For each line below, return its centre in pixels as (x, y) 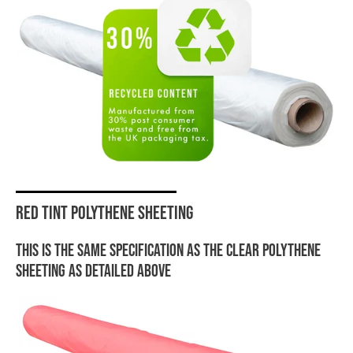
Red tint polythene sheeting (104, 212)
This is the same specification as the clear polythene (168, 249)
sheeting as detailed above (93, 270)
